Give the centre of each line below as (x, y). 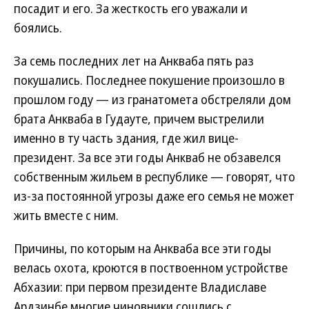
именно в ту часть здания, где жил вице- (126, 138)
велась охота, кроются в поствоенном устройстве (151, 268)
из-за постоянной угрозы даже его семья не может (154, 196)
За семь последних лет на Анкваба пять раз (134, 61)
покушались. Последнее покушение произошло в (149, 80)
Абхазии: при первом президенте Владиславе (140, 287)
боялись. (38, 28)
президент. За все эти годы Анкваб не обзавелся (147, 157)
